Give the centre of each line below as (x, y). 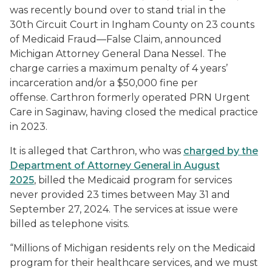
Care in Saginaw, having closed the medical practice (134, 112)
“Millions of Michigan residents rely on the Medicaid (133, 248)
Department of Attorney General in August (115, 165)
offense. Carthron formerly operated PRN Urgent (130, 97)
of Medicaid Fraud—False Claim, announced (116, 39)
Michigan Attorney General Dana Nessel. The (118, 54)
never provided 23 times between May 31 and (120, 195)
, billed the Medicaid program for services (133, 180)
